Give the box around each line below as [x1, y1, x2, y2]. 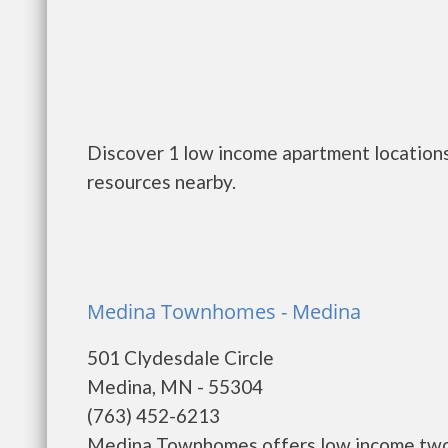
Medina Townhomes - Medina [87, 298, 361, 325]
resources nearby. [87, 170, 236, 193]
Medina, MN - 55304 [87, 375, 263, 398]
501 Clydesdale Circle [87, 346, 274, 369]
